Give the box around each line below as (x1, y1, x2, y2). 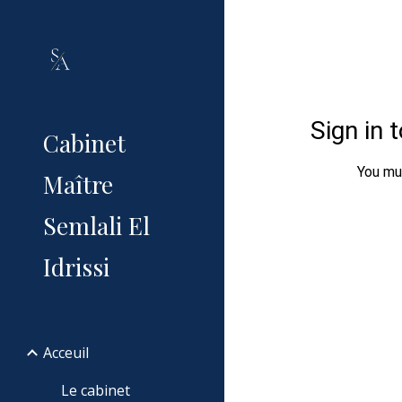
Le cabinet (61, 380, 130, 400)
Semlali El (43, 209, 150, 241)
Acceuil (43, 343, 89, 363)
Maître (43, 168, 113, 200)
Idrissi (43, 250, 109, 283)
